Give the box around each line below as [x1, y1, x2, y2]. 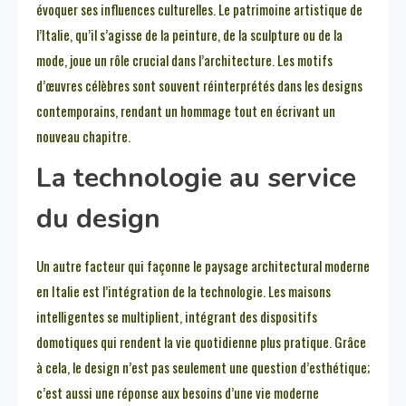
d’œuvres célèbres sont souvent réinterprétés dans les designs [36, 75, 362, 96]
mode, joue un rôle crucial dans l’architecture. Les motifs [36, 50, 333, 71]
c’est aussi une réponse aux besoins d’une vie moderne [36, 382, 319, 403]
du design [36, 200, 160, 238]
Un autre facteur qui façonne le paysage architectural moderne [36, 256, 370, 276]
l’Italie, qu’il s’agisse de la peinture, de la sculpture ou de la [36, 24, 343, 45]
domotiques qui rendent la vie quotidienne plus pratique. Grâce [36, 332, 366, 353]
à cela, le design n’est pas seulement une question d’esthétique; [36, 357, 370, 378]
